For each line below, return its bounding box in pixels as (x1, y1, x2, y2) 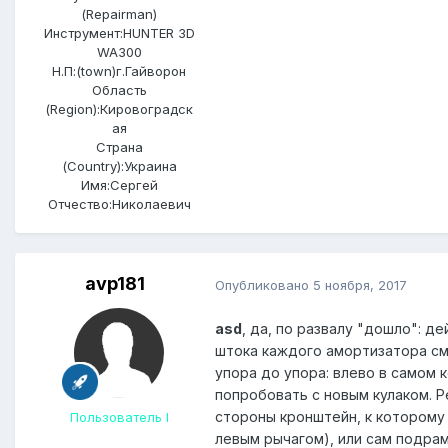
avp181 (85, 273, 145, 295)
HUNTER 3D (122, 24, 195, 41)
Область (91, 81, 147, 98)
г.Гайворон (116, 62, 186, 79)
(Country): (61, 157, 124, 174)
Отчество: (47, 195, 112, 212)
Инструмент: (43, 24, 123, 41)
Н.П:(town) (52, 62, 116, 79)
